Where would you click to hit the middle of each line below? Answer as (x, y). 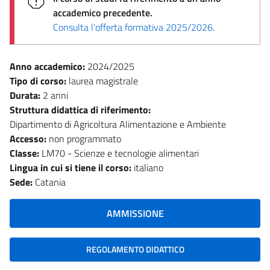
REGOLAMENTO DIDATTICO (135, 249)
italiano (149, 167)
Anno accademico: (49, 66)
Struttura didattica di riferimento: (81, 109)
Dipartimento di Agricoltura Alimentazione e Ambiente (118, 124)
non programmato (85, 138)
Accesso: (29, 138)
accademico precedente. (103, 12)
